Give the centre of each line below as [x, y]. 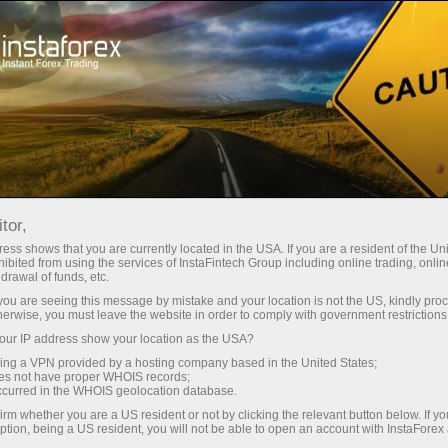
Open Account [125, 27]
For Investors [169, 99]
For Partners [303, 99]
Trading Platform [312, 27]
